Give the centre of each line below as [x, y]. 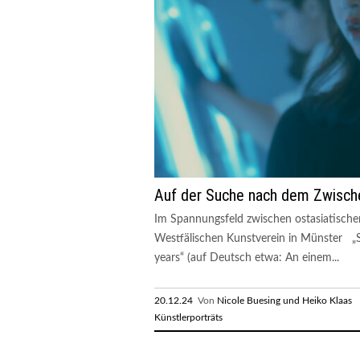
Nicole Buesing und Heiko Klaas [284, 300]
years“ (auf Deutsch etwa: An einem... [247, 258]
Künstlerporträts [188, 317]
